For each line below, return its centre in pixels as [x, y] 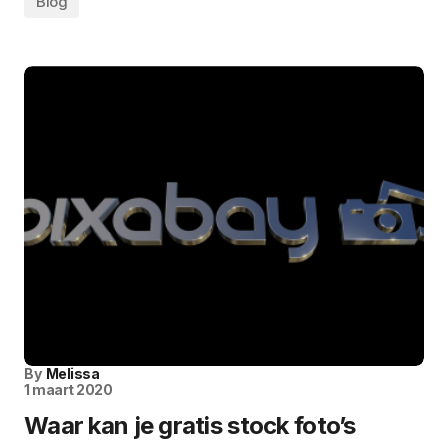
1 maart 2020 [68, 390]
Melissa [72, 374]
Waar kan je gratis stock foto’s [190, 426]
